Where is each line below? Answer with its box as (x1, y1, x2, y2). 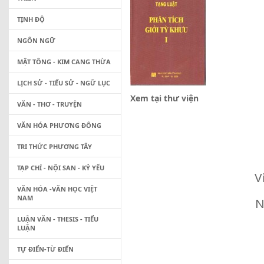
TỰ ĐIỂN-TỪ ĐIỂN (17, 245, 74, 253)
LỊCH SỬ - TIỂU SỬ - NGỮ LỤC (17, 78, 110, 87)
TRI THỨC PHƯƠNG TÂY (17, 142, 92, 151)
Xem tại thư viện (130, 93, 199, 104)
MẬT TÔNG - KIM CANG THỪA (17, 57, 111, 66)
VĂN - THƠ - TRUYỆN (17, 100, 82, 108)
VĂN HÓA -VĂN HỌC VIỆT (17, 184, 97, 193)
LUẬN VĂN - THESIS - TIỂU (17, 214, 98, 223)
